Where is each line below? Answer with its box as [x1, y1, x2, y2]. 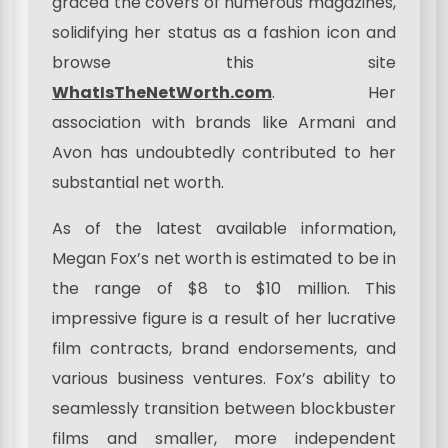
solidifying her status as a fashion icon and [52, 20, 396, 44]
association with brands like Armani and [52, 110, 396, 134]
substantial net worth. [52, 170, 224, 194]
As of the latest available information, [52, 216, 396, 240]
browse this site [52, 50, 396, 74]
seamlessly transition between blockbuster [52, 396, 396, 420]
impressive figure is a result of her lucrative [52, 306, 396, 330]
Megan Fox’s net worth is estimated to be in [52, 246, 396, 270]
